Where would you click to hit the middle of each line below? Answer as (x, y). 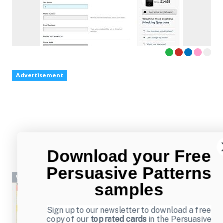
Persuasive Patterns (129, 172)
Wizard (27, 177)
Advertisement (39, 75)
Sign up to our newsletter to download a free (129, 210)
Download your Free (129, 156)
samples (129, 189)
